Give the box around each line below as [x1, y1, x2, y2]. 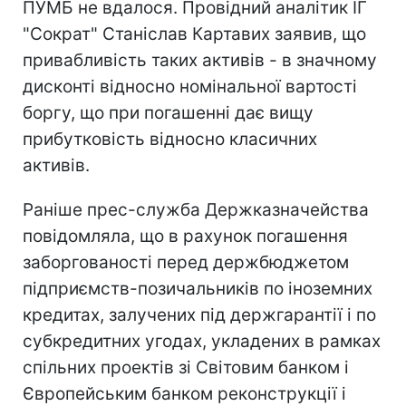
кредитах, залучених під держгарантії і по [23, 304, 376, 325]
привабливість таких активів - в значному [23, 49, 377, 71]
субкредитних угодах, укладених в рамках [23, 330, 381, 352]
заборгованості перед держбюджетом [23, 251, 349, 273]
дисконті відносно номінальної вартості [23, 75, 357, 97]
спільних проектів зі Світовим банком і [23, 356, 349, 378]
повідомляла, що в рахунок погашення [23, 225, 348, 246]
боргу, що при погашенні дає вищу [23, 101, 314, 123]
